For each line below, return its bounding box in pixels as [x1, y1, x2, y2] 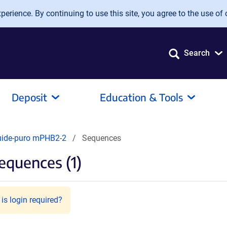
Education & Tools [100, 91, 183, 103]
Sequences [82, 133, 121, 143]
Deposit [12, 91, 47, 103]
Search [184, 48, 210, 58]
